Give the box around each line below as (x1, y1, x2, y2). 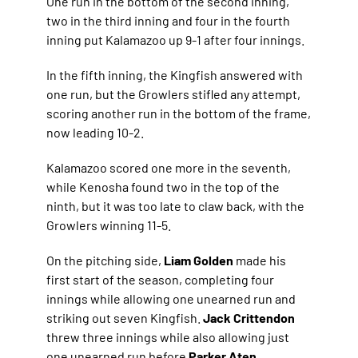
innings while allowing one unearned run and (46, 290, 296, 306)
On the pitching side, (46, 252, 165, 268)
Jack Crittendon (203, 309, 296, 325)
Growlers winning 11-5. (46, 217, 172, 233)
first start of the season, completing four (46, 271, 275, 287)
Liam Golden (164, 252, 237, 268)
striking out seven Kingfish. (46, 309, 204, 325)
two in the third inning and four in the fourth (46, 12, 291, 28)
